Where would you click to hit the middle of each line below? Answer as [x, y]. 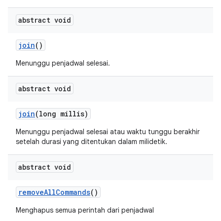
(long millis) [62, 114]
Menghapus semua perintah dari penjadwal [85, 210]
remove [31, 192]
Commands [73, 192]
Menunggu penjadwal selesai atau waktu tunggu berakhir [108, 132]
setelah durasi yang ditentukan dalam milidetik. [92, 142]
